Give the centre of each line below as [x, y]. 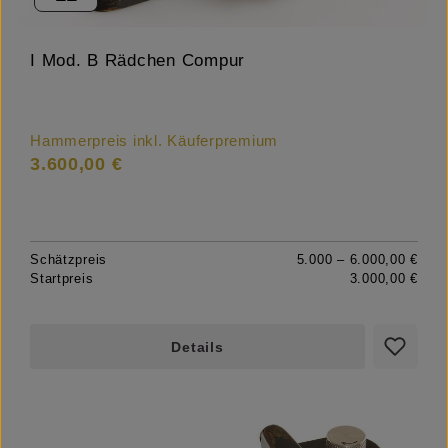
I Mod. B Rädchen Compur [138, 60]
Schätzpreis [69, 259]
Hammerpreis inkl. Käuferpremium [154, 140]
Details [197, 346]
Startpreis [62, 278]
